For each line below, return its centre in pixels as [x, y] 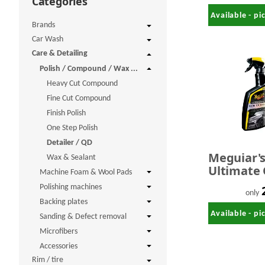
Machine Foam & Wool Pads [85, 173]
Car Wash [47, 40]
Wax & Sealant [72, 158]
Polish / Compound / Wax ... [88, 69]
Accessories [58, 247]
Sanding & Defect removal [83, 217]
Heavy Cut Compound [83, 84]
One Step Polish [72, 128]
